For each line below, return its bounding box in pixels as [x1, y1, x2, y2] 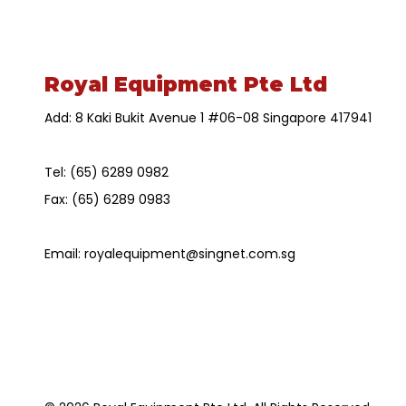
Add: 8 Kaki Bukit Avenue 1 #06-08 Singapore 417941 [43, 109, 372, 128]
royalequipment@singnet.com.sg [83, 245, 295, 264]
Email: [43, 245, 84, 264]
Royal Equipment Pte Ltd [43, 72, 327, 98]
